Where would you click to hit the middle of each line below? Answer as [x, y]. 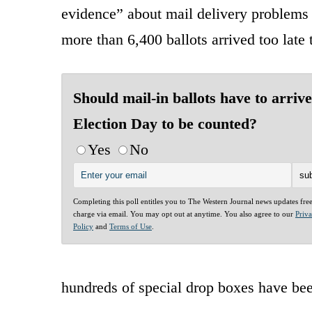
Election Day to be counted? [165, 123]
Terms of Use [131, 226]
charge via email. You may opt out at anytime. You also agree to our [184, 213]
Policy [83, 226]
